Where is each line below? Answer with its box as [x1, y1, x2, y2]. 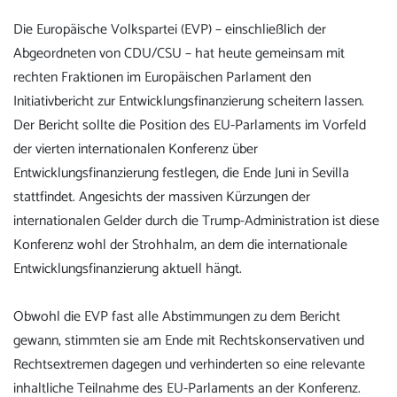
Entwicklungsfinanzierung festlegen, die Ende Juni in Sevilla [13, 160, 349, 185]
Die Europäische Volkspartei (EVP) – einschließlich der [13, 17, 326, 42]
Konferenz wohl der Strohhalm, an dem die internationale [13, 232, 347, 257]
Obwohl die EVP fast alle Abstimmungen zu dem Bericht [13, 304, 340, 329]
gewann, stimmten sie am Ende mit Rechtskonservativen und [13, 328, 364, 353]
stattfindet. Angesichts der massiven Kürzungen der [13, 184, 310, 209]
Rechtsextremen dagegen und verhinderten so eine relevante [13, 352, 365, 377]
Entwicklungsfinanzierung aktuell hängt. [13, 256, 242, 281]
